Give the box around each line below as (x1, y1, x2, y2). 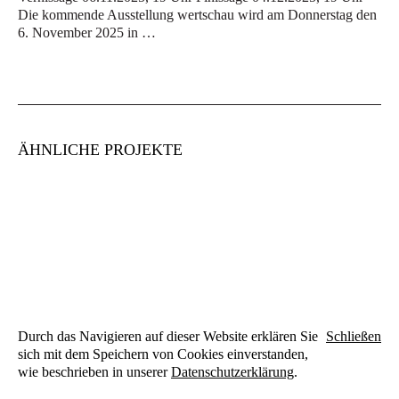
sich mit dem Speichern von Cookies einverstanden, (18, 346, 308, 362)
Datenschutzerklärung (171, 364, 294, 379)
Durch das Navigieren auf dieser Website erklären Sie (18, 329, 318, 344)
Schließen (326, 329, 381, 344)
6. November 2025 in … (18, 25, 156, 41)
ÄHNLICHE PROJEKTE (18, 141, 183, 159)
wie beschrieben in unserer (18, 364, 171, 379)
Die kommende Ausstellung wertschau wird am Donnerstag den (18, 7, 377, 23)
